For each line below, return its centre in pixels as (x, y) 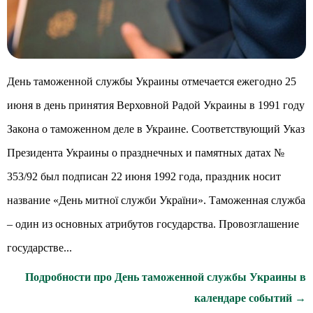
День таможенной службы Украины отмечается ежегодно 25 (152, 81)
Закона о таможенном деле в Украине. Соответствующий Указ (156, 129)
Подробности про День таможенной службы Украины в (166, 277)
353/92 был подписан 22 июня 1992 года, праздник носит (144, 176)
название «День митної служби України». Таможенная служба (156, 200)
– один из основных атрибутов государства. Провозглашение (153, 224)
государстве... (39, 248)
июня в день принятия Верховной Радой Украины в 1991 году (156, 105)
